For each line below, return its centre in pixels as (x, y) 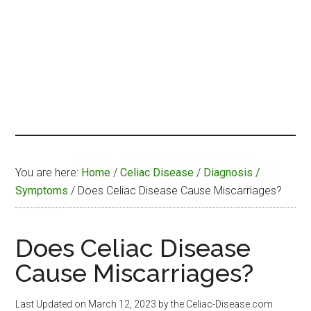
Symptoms (42, 191)
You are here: (49, 173)
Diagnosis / (232, 173)
